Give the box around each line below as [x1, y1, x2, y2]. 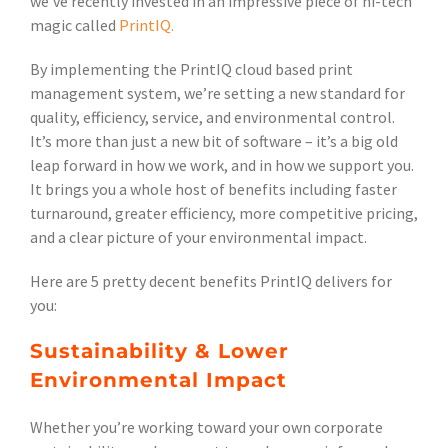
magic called [30, 15, 119, 36]
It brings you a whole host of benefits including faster [30, 179, 397, 200]
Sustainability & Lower [30, 339, 289, 364]
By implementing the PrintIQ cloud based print [30, 59, 353, 80]
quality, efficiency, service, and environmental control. [30, 107, 395, 128]
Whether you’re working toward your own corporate [30, 417, 383, 438]
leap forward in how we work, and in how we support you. [30, 155, 414, 176]
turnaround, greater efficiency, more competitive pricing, [30, 203, 418, 224]
